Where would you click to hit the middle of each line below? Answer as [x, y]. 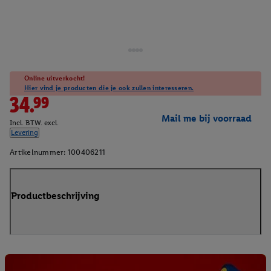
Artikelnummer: [38, 152]
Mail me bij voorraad [207, 119]
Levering [24, 133]
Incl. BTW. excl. [34, 123]
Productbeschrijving [55, 195]
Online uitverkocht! [55, 78]
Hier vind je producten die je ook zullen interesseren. [109, 88]
